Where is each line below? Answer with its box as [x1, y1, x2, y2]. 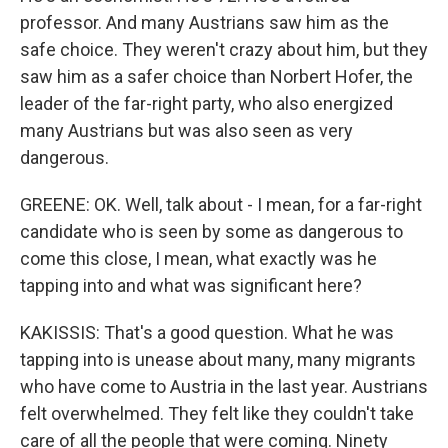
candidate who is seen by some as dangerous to [20, 221, 403, 243]
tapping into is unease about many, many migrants [20, 349, 416, 371]
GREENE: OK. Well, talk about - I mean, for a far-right [20, 194, 422, 216]
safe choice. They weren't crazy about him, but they [20, 39, 428, 61]
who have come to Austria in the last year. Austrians [20, 376, 428, 398]
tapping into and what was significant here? [20, 275, 362, 297]
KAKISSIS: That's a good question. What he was [20, 322, 394, 344]
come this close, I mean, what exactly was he [20, 248, 377, 270]
